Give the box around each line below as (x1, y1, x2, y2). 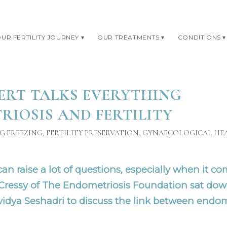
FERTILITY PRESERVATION (46, 128, 139, 137)
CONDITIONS (177, 33, 221, 41)
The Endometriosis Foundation (42, 179, 187, 191)
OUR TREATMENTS (97, 33, 160, 41)
